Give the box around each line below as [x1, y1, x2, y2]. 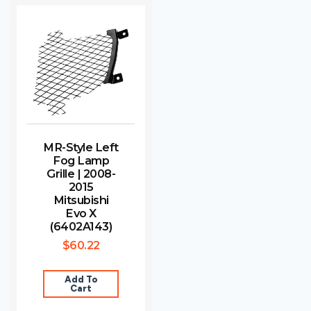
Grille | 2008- [47, 166, 116, 180]
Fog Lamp [53, 153, 110, 167]
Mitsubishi [53, 192, 109, 207]
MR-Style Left [43, 140, 119, 154]
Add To [64, 274, 98, 285]
